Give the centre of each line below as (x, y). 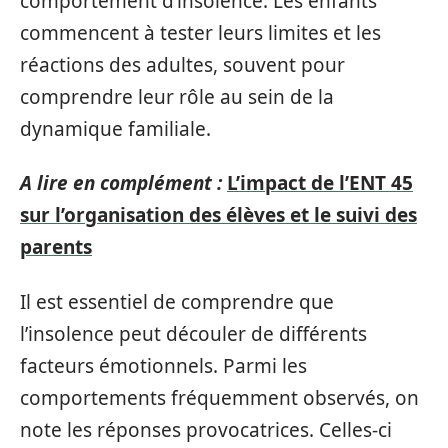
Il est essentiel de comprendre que (177, 301)
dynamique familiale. (115, 128)
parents (56, 247)
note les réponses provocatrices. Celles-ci (206, 429)
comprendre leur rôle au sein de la (177, 96)
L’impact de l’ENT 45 (320, 183)
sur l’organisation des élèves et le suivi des (218, 215)
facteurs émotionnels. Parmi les (163, 365)
